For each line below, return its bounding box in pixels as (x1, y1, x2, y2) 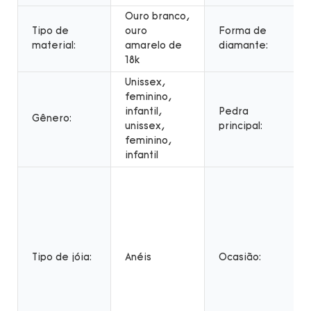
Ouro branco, (125, 11, 190, 22)
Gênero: (32, 113, 72, 124)
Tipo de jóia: (32, 252, 92, 263)
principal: (219, 121, 262, 132)
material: (32, 40, 76, 51)
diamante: (219, 40, 268, 51)
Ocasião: (219, 252, 261, 263)
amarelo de (125, 40, 182, 51)
